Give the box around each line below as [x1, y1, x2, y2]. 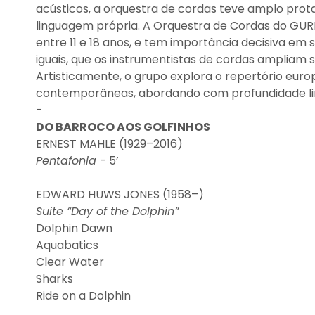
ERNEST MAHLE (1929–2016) [36, 136, 183, 152]
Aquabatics [36, 237, 101, 253]
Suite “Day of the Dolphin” [36, 203, 179, 219]
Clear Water [36, 254, 107, 270]
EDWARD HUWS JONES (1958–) [36, 186, 204, 202]
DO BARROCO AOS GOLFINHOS [36, 119, 210, 135]
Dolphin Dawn [36, 220, 115, 236]
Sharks [36, 271, 76, 287]
